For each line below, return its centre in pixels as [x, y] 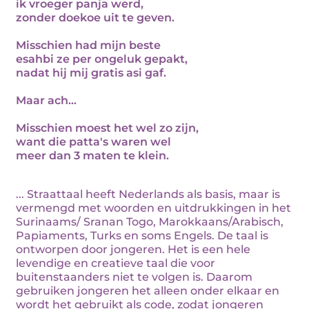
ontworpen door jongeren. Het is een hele [133, 249]
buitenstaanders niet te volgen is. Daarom [134, 277]
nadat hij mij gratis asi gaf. [91, 73]
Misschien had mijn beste [88, 45]
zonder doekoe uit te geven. [95, 18]
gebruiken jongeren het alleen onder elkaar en [148, 291]
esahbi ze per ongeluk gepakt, [102, 59]
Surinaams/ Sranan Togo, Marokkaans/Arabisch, [150, 222]
